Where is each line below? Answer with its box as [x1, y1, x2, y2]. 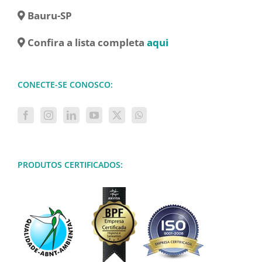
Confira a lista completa [27, 36, 147, 50]
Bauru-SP [27, 9, 72, 23]
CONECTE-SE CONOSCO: [18, 79, 113, 91]
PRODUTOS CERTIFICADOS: [18, 159, 123, 171]
